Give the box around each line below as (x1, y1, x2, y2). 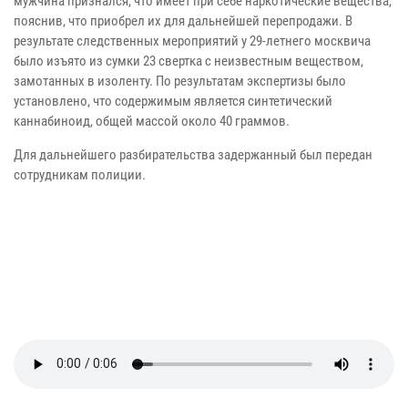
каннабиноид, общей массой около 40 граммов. (14, 112, 290, 129)
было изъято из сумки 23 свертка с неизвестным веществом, (14, 52, 363, 69)
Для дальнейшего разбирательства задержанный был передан (14, 146, 372, 163)
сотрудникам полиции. (14, 166, 146, 183)
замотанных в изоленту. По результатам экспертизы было (14, 72, 346, 89)
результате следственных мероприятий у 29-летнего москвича (14, 32, 371, 49)
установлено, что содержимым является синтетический (14, 92, 332, 109)
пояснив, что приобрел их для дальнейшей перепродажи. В (14, 12, 352, 29)
